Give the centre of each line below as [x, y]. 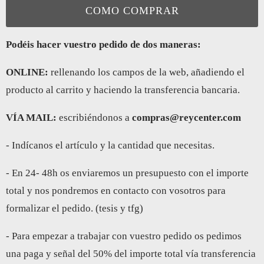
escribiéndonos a [94, 117]
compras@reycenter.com [187, 117]
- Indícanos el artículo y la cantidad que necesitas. [110, 145]
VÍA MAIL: [31, 117]
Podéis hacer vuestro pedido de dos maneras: [103, 44]
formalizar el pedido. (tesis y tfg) [76, 208]
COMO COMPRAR [132, 10]
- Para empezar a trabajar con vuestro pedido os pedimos [124, 236]
